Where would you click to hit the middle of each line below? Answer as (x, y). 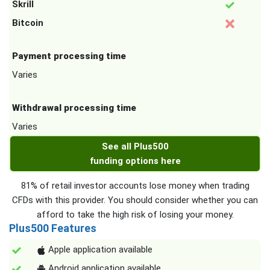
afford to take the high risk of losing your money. (135, 215)
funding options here (135, 161)
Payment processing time (69, 56)
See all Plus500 (135, 147)
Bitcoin (28, 23)
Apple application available (99, 250)
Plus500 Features (53, 228)
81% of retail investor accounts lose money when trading (135, 186)
